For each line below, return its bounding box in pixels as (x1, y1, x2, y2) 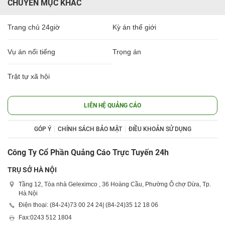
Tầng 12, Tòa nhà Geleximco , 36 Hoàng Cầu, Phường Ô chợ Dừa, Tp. (19, 180, 211, 188)
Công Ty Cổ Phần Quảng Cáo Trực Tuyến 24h (8, 147, 169, 157)
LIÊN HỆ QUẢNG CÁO (84, 101, 141, 109)
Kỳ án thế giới (113, 23, 156, 31)
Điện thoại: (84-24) (19, 201, 70, 208)
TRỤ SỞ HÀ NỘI (8, 165, 57, 174)
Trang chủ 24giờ (8, 23, 60, 31)
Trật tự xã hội (8, 72, 50, 80)
